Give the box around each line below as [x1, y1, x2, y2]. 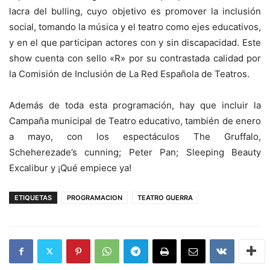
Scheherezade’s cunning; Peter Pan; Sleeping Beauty [9, 146, 261, 158]
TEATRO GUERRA [137, 193, 193, 202]
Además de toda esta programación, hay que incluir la [9, 99, 261, 111]
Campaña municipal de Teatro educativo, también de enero [9, 115, 261, 127]
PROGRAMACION [67, 193, 122, 202]
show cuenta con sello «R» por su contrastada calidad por [9, 52, 261, 64]
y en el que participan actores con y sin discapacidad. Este [9, 36, 261, 48]
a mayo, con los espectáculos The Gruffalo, [9, 130, 261, 142]
